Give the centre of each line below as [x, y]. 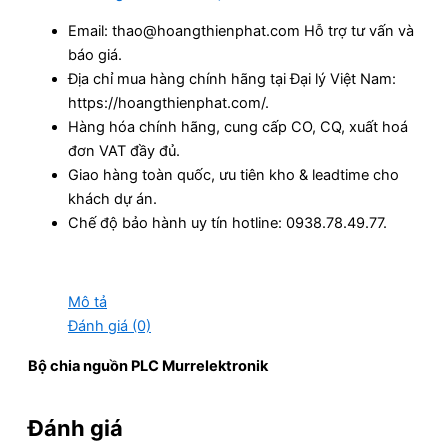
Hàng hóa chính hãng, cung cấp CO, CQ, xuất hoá [238, 127]
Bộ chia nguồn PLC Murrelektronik [148, 365]
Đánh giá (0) [109, 326]
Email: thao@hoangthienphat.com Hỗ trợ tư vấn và [241, 31]
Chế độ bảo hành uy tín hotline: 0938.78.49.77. [227, 223]
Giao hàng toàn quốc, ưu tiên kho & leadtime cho [233, 175]
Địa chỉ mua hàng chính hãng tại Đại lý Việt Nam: [232, 79]
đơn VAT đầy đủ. [124, 151]
